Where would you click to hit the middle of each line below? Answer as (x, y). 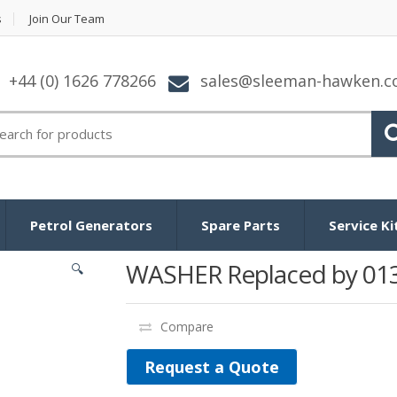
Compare (187, 326)
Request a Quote (211, 366)
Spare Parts (241, 225)
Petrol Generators (91, 225)
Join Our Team (67, 19)
